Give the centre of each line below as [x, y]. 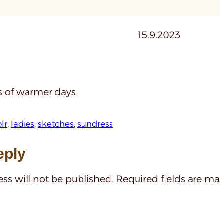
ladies [23, 124]
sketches [56, 124]
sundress [95, 124]
